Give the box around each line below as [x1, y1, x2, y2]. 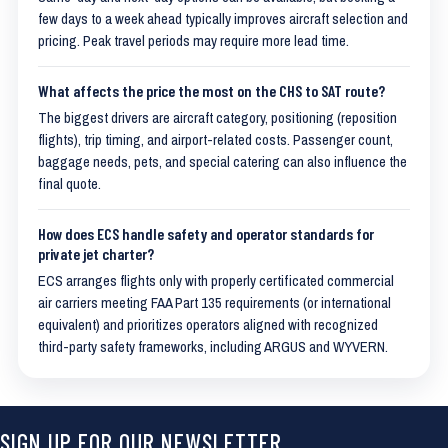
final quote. [38, 174, 101, 194]
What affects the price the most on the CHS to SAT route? [38, 81, 385, 100]
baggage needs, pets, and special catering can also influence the [38, 152, 407, 172]
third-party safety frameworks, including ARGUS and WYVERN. [38, 337, 388, 357]
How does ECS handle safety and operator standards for [38, 224, 374, 243]
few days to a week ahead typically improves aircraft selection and [38, 9, 408, 29]
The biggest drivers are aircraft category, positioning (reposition [38, 108, 397, 128]
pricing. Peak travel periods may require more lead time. [38, 31, 349, 51]
